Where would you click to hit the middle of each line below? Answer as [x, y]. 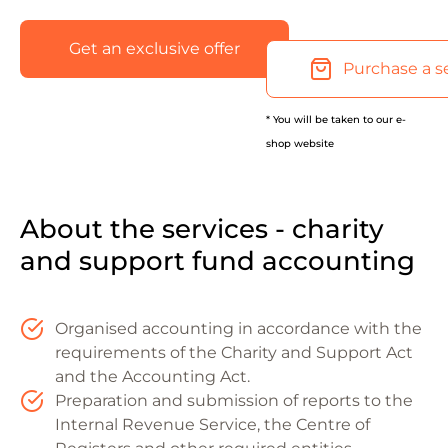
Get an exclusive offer [154, 49]
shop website [299, 144]
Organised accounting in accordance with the [238, 329]
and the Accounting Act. [152, 377]
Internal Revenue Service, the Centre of [212, 425]
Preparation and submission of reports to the [234, 401]
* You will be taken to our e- [335, 120]
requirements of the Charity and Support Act [234, 353]
